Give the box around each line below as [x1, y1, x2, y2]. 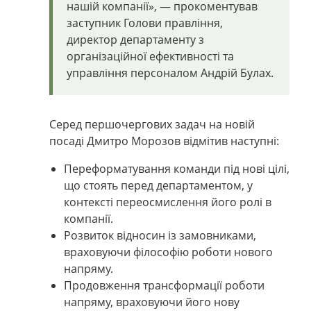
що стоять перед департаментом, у [63, 177, 253, 193]
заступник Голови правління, [67, 15, 223, 31]
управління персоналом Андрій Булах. [67, 65, 274, 81]
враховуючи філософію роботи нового [63, 244, 273, 260]
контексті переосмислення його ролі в [63, 194, 271, 210]
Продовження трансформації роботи [63, 277, 264, 293]
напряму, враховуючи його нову [63, 294, 239, 310]
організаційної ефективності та [67, 48, 234, 64]
